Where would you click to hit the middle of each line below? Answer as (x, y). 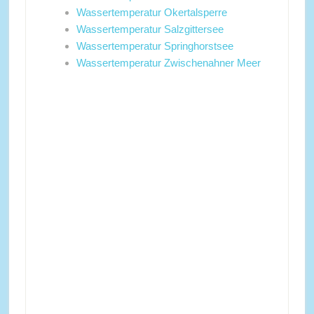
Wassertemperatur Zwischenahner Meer (168, 63)
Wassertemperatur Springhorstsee (155, 46)
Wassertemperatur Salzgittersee (150, 29)
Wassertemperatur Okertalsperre (151, 12)
